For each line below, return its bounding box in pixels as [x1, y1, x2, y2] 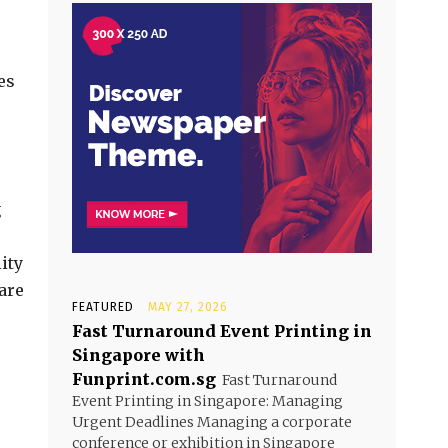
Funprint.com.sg [72, 369, 216, 389]
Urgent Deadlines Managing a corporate [72, 413, 352, 431]
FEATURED [72, 300, 134, 314]
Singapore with [72, 345, 205, 365]
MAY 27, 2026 [148, 300, 228, 314]
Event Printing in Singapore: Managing [72, 392, 343, 410]
